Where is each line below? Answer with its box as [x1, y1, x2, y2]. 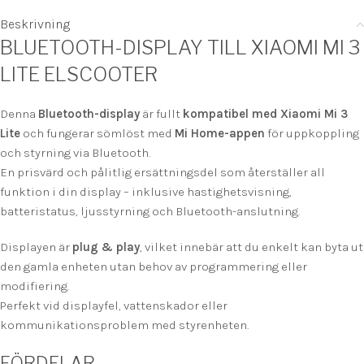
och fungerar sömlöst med [20, 126, 175, 141]
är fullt [140, 106, 183, 122]
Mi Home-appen [175, 126, 265, 141]
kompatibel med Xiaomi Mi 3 [183, 106, 348, 122]
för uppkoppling [265, 126, 359, 141]
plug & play [72, 240, 140, 255]
